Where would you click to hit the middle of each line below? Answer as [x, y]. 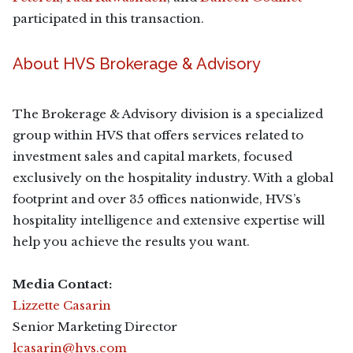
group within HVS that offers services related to [158, 135]
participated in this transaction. [108, 19]
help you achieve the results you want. [133, 242]
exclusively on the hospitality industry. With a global [173, 178]
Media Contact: [62, 284]
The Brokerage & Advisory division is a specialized [168, 114]
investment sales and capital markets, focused [152, 156]
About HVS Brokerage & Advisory [137, 64]
